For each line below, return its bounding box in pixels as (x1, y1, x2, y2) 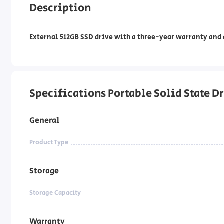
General (29, 114, 60, 126)
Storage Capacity (29, 188, 81, 198)
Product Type (29, 138, 69, 148)
